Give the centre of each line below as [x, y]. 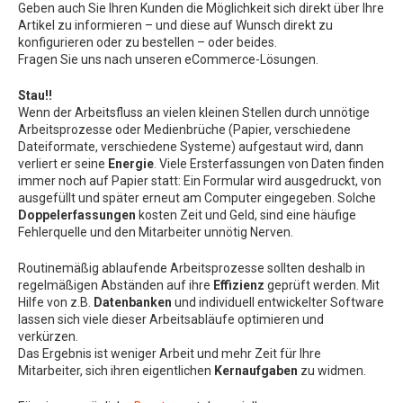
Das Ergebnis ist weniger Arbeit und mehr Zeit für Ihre [170, 354]
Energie [130, 164]
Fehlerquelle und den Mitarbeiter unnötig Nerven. [156, 232]
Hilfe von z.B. [56, 302]
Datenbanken [133, 302]
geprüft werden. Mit [322, 285]
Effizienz [239, 285]
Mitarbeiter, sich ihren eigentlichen [116, 371]
